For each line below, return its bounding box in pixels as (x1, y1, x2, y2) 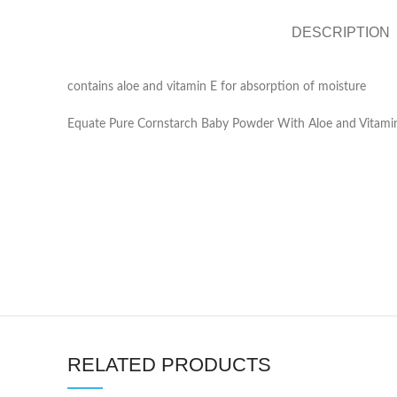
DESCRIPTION (291, 25, 390, 41)
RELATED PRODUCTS (67, 354, 271, 377)
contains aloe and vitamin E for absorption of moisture (67, 81, 366, 94)
